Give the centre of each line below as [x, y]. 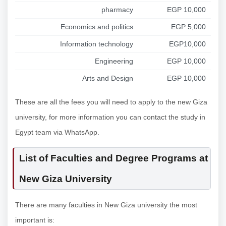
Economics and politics [97, 26]
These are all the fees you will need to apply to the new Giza [111, 102]
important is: [35, 220]
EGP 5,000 [188, 26]
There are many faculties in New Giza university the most [106, 205]
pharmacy [117, 9]
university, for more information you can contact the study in [110, 117]
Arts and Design [108, 78]
